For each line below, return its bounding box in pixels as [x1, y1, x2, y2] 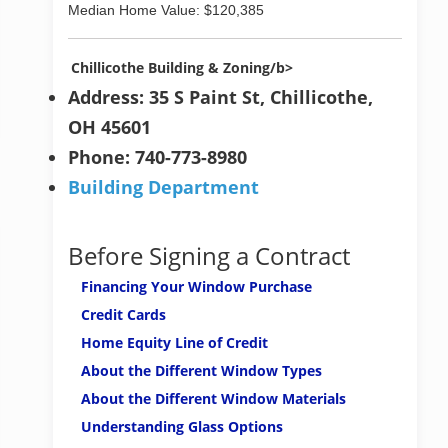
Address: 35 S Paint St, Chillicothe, [68, 85, 373, 109]
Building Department [68, 175, 259, 199]
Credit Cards [81, 305, 166, 324]
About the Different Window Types [81, 361, 322, 380]
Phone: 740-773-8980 [68, 145, 247, 169]
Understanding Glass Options [81, 417, 283, 436]
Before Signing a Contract [68, 239, 350, 272]
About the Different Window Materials [81, 389, 346, 408]
